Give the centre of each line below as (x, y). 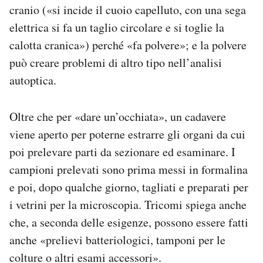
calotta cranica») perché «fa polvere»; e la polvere (128, 45)
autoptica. (33, 80)
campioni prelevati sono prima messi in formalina (129, 170)
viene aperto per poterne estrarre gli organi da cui (127, 134)
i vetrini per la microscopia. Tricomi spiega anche (128, 205)
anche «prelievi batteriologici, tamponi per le (117, 240)
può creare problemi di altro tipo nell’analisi (116, 63)
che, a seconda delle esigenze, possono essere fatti (129, 222)
